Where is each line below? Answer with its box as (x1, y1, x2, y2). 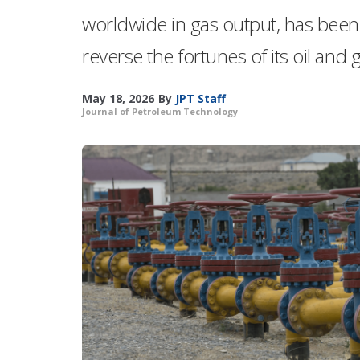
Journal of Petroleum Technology (82, 105, 238, 117)
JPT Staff (175, 91, 226, 106)
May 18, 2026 (82, 91, 154, 106)
